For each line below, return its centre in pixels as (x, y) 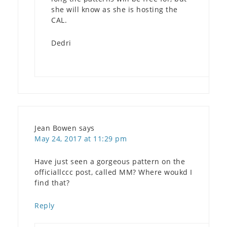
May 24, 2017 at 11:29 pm (81, 138)
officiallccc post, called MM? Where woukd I (113, 172)
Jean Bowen (55, 128)
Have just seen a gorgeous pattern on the (110, 161)
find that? (52, 182)
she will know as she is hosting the (115, 9)
